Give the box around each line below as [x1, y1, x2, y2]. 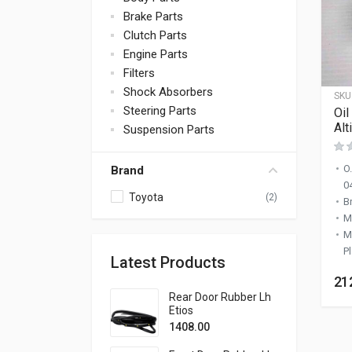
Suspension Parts [123, 123, 214, 137]
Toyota [129, 191, 163, 203]
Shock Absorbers [123, 85, 213, 99]
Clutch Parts [123, 28, 187, 42]
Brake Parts [123, 9, 183, 24]
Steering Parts [123, 104, 196, 118]
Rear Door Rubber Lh [169, 291, 271, 303]
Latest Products [111, 253, 225, 272]
